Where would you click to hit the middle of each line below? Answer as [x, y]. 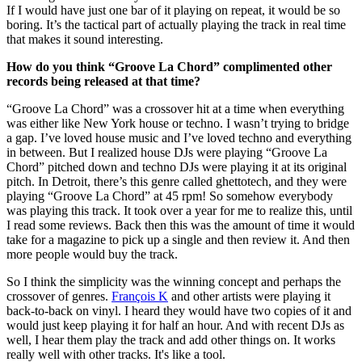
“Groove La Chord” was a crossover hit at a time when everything [175, 108]
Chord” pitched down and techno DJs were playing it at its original [177, 166]
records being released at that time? [103, 81]
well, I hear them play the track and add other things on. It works [171, 339]
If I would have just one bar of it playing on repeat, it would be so [173, 10]
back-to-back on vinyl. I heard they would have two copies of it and [179, 310]
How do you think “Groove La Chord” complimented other [169, 66]
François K [140, 296]
